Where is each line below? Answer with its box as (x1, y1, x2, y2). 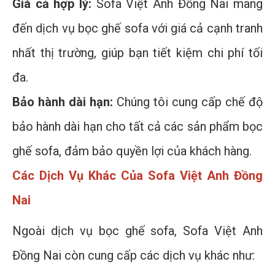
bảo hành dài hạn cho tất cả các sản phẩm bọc (12, 119, 263, 134)
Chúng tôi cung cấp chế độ (113, 95, 263, 110)
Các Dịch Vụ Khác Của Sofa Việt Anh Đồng (12, 168, 263, 184)
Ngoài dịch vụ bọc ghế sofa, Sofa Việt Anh (12, 223, 263, 239)
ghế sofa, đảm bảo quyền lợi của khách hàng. (12, 144, 252, 159)
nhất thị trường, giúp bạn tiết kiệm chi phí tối (12, 45, 263, 61)
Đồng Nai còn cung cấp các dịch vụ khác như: (12, 248, 255, 263)
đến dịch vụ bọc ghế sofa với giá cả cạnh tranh (12, 21, 263, 36)
